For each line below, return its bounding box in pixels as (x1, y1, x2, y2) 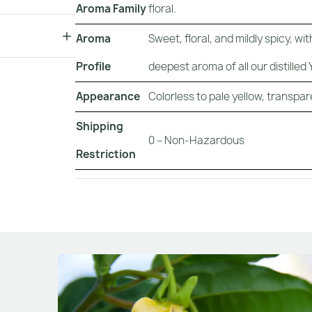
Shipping (76, 118, 123, 134)
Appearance (76, 88, 140, 104)
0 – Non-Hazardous (148, 132, 244, 148)
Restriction (76, 146, 136, 162)
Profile (76, 58, 111, 74)
